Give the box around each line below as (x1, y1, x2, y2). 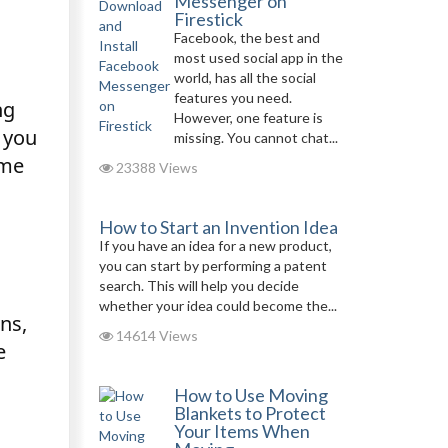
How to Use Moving (173, 384, 328, 406)
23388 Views (112, 159, 198, 176)
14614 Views (112, 327, 198, 344)
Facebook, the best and (173, 29, 320, 46)
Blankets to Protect (173, 402, 326, 424)
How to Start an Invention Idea (98, 216, 338, 238)
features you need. (173, 89, 292, 106)
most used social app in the (173, 49, 343, 66)
